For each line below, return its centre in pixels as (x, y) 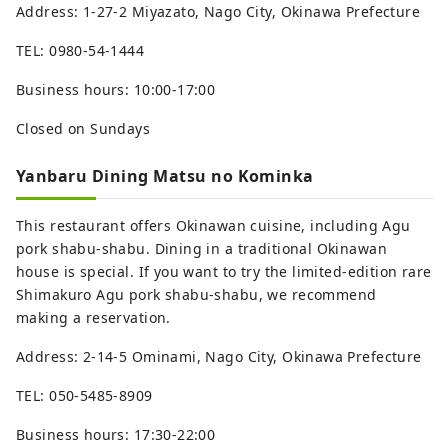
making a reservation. (93, 317)
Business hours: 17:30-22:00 (116, 434)
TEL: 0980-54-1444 (80, 50)
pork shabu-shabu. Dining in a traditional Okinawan (202, 248)
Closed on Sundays (83, 128)
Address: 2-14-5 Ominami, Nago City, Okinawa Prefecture (219, 356)
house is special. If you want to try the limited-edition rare (224, 271)
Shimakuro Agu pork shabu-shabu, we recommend (196, 294)
